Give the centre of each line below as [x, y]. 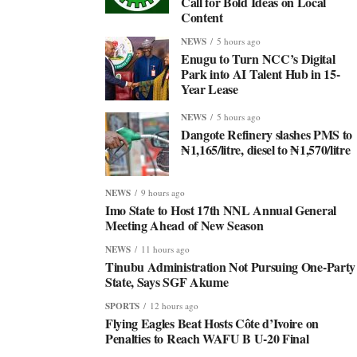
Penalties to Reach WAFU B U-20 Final [207, 338]
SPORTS [122, 306]
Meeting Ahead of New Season [184, 225]
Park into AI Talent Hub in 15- [261, 74]
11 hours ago [165, 249]
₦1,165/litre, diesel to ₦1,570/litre [266, 149]
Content [202, 17]
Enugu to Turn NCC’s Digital [258, 59]
